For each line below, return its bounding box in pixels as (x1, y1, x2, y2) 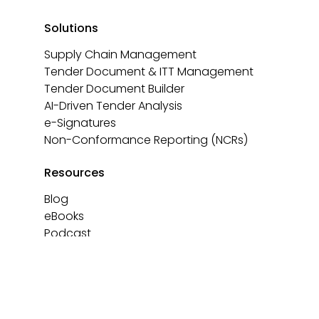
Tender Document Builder (44, 80, 184, 98)
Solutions (44, 20, 98, 37)
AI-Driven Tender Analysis (44, 98, 182, 115)
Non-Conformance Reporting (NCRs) (44, 132, 248, 149)
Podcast (44, 225, 91, 242)
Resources (44, 164, 105, 182)
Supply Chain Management (44, 46, 197, 63)
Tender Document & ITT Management (44, 63, 253, 80)
